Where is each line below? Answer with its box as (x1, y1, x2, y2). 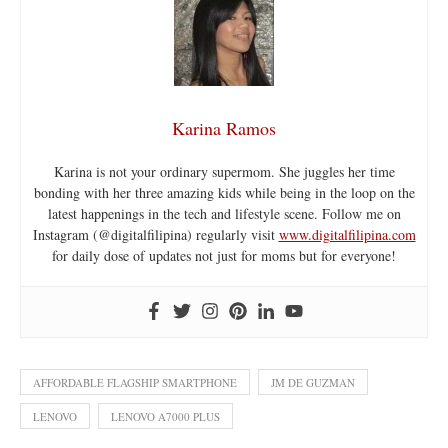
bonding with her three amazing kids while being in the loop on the (33, 182, 415, 202)
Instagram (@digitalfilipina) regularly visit (32, 224, 279, 244)
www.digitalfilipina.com (278, 224, 416, 244)
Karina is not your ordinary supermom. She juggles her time (53, 161, 395, 181)
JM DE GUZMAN (271, 374, 355, 390)
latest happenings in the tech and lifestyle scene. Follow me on (47, 203, 401, 223)
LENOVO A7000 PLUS (111, 408, 220, 424)
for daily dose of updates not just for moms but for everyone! (52, 245, 396, 265)
